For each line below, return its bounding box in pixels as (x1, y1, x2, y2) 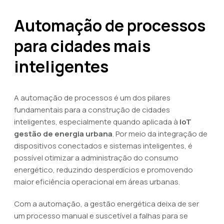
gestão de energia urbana (14, 128, 112, 139)
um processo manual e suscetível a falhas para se (14, 210, 188, 221)
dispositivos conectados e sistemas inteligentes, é (14, 140, 192, 151)
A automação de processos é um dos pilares (14, 92, 170, 103)
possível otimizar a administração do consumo (14, 152, 178, 163)
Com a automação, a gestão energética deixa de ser (14, 198, 199, 209)
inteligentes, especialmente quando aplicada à (14, 116, 179, 127)
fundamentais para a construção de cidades (14, 104, 170, 115)
